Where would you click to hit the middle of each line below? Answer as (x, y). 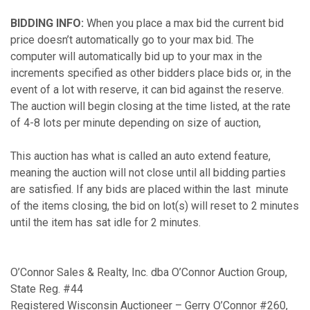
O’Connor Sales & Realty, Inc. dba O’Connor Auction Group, (149, 272)
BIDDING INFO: (47, 23)
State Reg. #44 (47, 289)
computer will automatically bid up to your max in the (136, 56)
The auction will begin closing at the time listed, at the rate (151, 106)
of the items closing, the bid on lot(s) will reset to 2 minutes (155, 206)
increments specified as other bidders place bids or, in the (151, 73)
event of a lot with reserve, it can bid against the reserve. (147, 89)
